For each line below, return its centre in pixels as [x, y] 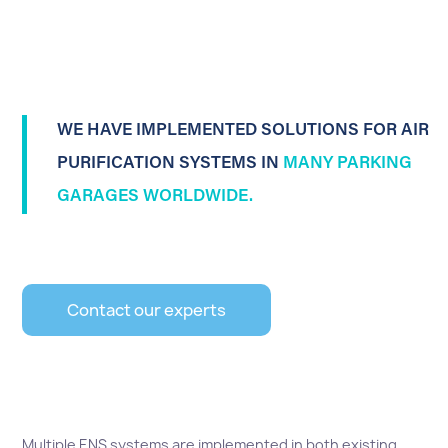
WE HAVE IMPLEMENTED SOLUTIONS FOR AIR [243, 132]
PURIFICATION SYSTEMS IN [170, 165]
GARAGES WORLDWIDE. [155, 198]
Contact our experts [147, 310]
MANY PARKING [348, 165]
